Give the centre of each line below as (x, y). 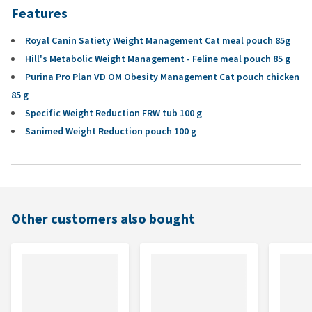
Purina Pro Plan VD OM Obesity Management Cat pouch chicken (162, 77)
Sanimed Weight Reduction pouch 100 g (111, 131)
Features (39, 14)
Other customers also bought (103, 219)
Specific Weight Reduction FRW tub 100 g (114, 113)
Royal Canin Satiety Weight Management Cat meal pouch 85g (158, 41)
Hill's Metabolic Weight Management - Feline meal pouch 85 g (158, 59)
